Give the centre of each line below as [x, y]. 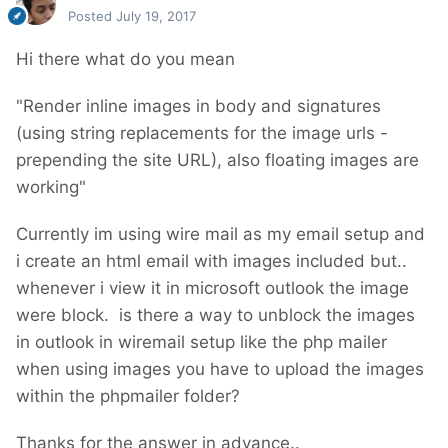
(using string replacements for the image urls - [202, 133]
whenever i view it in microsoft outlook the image [212, 288]
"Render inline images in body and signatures [198, 106]
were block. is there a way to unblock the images [215, 315]
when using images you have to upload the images [220, 369]
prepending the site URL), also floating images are [217, 160]
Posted [92, 16]
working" [51, 187]
